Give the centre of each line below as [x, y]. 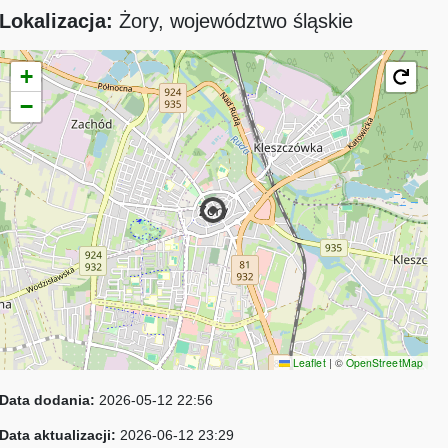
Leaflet [307, 362]
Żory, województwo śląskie [235, 21]
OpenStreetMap [384, 362]
